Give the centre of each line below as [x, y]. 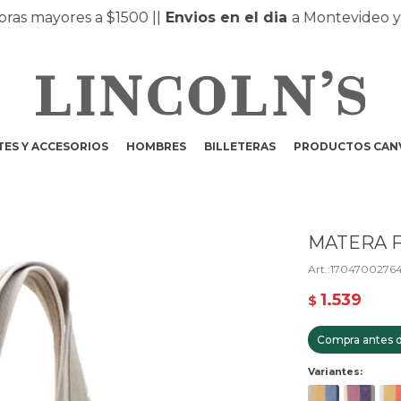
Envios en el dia [200, 17]
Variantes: [335, 371]
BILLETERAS [240, 146]
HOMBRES [156, 146]
